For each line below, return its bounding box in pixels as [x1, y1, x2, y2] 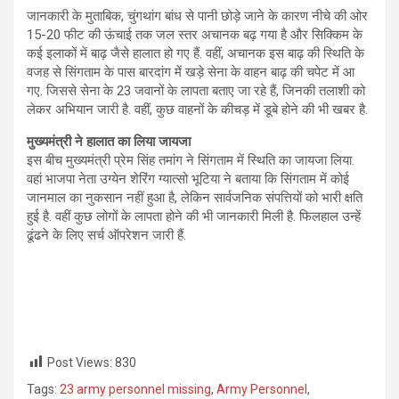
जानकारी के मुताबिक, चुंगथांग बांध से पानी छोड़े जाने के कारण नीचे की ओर [27, 7, 368, 24]
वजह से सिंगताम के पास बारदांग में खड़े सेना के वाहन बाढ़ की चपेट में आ [27, 63, 354, 80]
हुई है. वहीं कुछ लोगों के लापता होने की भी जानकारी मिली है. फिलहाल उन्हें [27, 208, 361, 224]
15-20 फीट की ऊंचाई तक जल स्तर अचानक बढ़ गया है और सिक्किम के [27, 26, 362, 43]
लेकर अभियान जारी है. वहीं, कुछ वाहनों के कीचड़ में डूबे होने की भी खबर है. [27, 101, 368, 118]
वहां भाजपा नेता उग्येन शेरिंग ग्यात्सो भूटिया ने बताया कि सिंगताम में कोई [27, 170, 349, 187]
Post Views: [47, 354, 112, 370]
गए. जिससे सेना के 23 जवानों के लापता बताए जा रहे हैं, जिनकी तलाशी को [27, 82, 365, 99]
